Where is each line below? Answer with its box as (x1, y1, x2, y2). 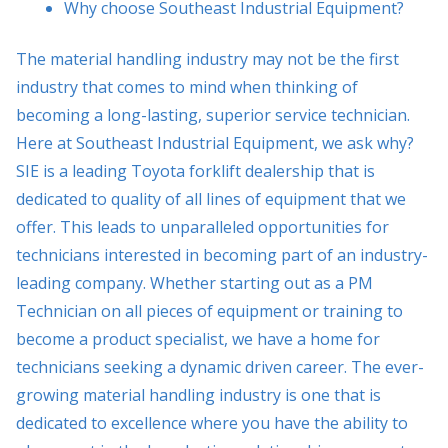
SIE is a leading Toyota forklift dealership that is (16, 160, 375, 182)
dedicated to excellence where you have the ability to (16, 412, 408, 434)
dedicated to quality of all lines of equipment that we (16, 188, 406, 210)
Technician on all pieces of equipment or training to (16, 300, 403, 322)
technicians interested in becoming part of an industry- (16, 244, 428, 266)
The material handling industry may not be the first (16, 48, 399, 70)
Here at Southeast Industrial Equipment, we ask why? (16, 132, 414, 154)
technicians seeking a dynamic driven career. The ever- (16, 356, 424, 378)
